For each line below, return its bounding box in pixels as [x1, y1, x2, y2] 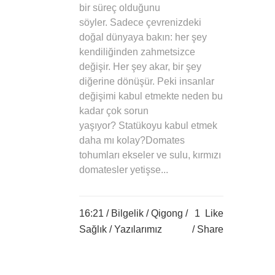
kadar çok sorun [79, 106, 149, 117]
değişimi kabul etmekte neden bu [79, 91, 223, 102]
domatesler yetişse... [79, 165, 168, 176]
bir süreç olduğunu [79, 2, 160, 14]
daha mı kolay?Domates [79, 135, 185, 146]
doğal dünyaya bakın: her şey [79, 32, 207, 43]
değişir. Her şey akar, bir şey [79, 61, 201, 72]
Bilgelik [111, 208, 144, 219]
